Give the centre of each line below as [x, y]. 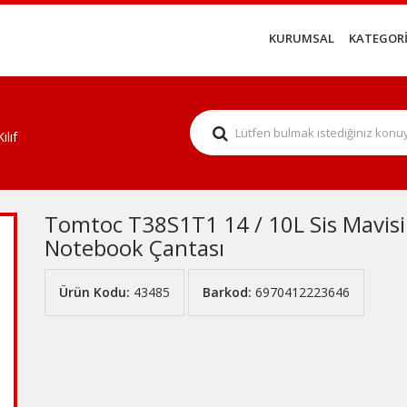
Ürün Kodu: [94, 292]
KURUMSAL [302, 39]
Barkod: [227, 292]
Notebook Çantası [134, 247]
